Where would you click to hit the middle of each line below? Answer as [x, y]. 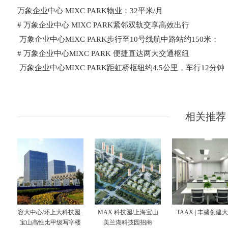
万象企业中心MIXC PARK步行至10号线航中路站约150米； [118, 39]
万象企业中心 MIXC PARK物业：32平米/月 [90, 11]
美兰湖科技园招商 [128, 222]
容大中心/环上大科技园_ [50, 212]
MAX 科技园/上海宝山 [128, 212]
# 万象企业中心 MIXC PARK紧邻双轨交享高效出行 [103, 25]
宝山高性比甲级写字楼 [50, 222]
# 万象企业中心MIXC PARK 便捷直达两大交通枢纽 [103, 53]
